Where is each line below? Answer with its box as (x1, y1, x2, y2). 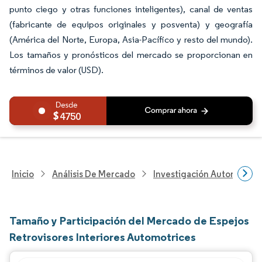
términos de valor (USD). (9, 64, 104, 75)
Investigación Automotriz (153, 168, 258, 180)
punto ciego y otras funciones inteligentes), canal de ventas (9, 4, 253, 15)
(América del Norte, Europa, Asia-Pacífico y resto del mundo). (9, 34, 253, 45)
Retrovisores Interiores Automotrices (9, 230, 196, 244)
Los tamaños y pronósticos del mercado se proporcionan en (9, 49, 253, 60)
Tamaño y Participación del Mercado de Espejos (9, 213, 249, 227)
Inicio (12, 168, 34, 180)
